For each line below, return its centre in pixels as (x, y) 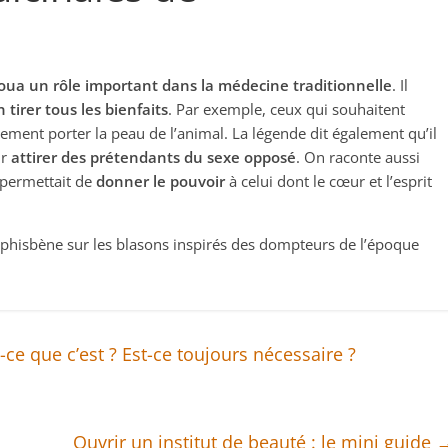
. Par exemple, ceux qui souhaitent (286, 109)
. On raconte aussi (358, 157)
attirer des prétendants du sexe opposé (153, 157)
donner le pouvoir (160, 181)
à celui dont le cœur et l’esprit (328, 181)
